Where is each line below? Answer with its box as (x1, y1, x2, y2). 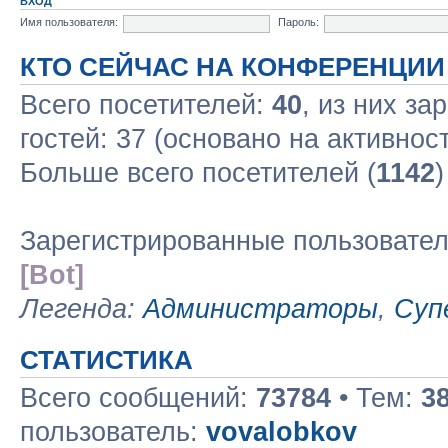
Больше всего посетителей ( (20, 157, 376, 188)
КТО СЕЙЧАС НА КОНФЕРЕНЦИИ (20, 52, 445, 81)
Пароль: (278, 16, 319, 29)
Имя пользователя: (20, 16, 118, 29)
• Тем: (331, 382, 421, 413)
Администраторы (143, 293, 378, 324)
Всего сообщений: (20, 382, 256, 413)
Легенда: (20, 293, 143, 324)
